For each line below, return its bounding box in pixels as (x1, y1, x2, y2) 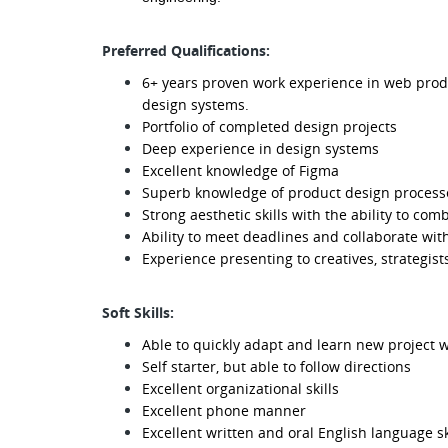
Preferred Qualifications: (102, 41, 270, 60)
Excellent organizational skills (142, 379, 339, 398)
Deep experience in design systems (142, 139, 379, 158)
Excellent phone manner (142, 401, 306, 420)
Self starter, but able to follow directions (142, 357, 411, 376)
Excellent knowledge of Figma (142, 161, 339, 180)
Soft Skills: (102, 303, 174, 322)
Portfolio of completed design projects (142, 117, 397, 136)
